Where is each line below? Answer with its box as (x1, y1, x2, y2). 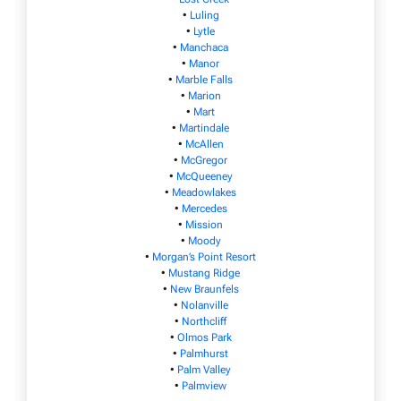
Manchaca (180, 40, 228, 54)
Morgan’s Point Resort (152, 250, 256, 263)
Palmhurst (180, 346, 228, 360)
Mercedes (181, 201, 227, 215)
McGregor (181, 153, 227, 166)
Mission (185, 218, 223, 231)
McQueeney (175, 169, 233, 183)
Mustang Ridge (168, 266, 240, 279)
